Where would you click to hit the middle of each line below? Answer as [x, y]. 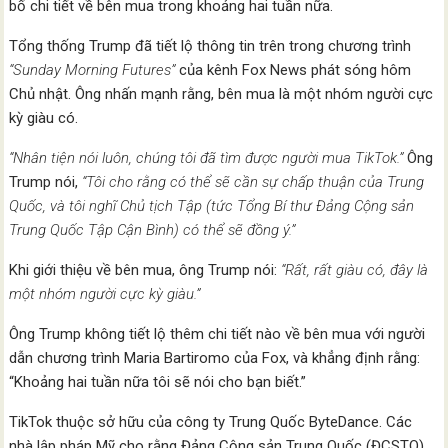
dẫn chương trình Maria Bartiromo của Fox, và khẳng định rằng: [215, 358]
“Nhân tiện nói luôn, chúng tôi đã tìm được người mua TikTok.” [208, 158]
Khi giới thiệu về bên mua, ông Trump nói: [145, 270]
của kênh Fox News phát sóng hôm [293, 70]
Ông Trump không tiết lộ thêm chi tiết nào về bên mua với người [217, 334]
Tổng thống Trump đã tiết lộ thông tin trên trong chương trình [210, 46]
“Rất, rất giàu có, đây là [355, 270]
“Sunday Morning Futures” [92, 70]
